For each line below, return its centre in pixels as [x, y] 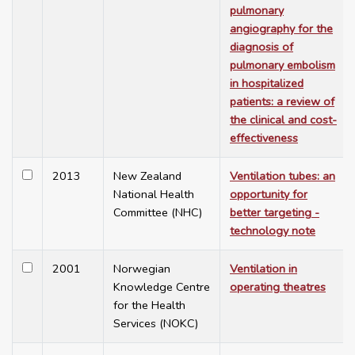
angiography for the [281, 29]
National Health [154, 195]
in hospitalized [267, 84]
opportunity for [269, 195]
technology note [273, 231]
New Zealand [147, 176]
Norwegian [142, 269]
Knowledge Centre [162, 287]
